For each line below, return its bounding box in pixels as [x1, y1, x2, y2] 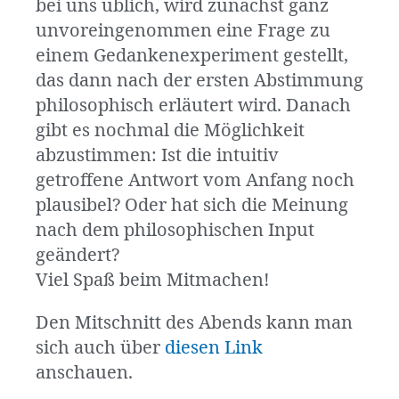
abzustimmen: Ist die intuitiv [36, 144, 279, 167]
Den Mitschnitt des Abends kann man [36, 312, 353, 335]
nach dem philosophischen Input [36, 219, 314, 242]
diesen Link [165, 337, 263, 360]
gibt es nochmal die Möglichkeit [36, 119, 305, 142]
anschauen [36, 362, 128, 385]
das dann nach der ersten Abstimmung [36, 69, 363, 93]
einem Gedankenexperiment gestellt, [36, 45, 348, 68]
